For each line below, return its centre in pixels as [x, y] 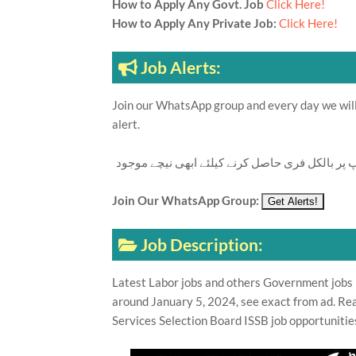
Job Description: [203, 244]
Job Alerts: [182, 67]
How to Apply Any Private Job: [195, 23]
